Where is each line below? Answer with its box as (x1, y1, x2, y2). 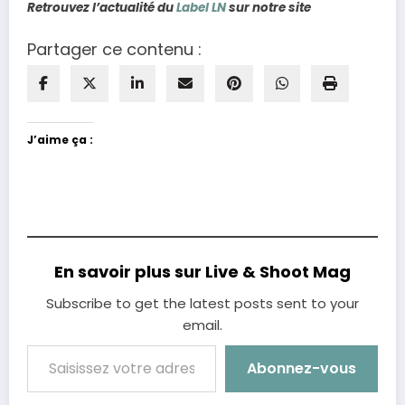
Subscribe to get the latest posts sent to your (46, 294, 359, 314)
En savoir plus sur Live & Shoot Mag (54, 260, 351, 284)
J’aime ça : (27, 132, 93, 148)
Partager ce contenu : (27, 38, 202, 61)
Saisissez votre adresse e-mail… (26, 336, 57, 353)
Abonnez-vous (247, 358, 356, 380)
